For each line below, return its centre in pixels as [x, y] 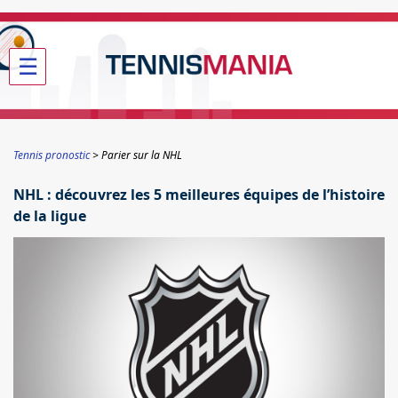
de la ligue [50, 216]
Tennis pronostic [52, 155]
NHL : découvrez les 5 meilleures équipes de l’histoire [199, 195]
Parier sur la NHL [142, 155]
